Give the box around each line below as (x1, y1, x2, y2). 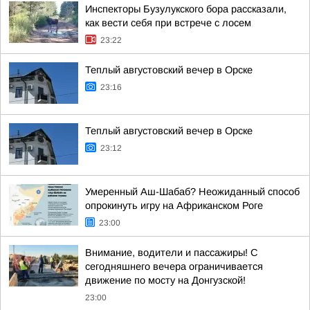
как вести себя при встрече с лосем (85, 17, 251, 28)
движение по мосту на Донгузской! (85, 275, 246, 286)
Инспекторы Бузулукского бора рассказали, (85, 3, 286, 15)
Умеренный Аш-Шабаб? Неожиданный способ (85, 186, 300, 197)
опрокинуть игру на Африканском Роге (85, 200, 263, 211)
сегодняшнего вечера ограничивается (85, 261, 263, 272)
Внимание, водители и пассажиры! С (85, 247, 258, 258)
